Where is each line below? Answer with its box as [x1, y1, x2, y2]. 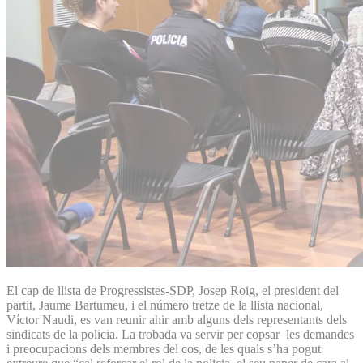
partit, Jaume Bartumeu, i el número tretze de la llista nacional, [6, 297, 323, 312]
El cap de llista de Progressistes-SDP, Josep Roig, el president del [6, 283, 339, 297]
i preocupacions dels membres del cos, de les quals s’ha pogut [6, 341, 321, 356]
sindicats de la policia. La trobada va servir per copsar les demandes [6, 327, 354, 341]
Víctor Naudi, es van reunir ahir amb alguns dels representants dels [6, 312, 347, 327]
